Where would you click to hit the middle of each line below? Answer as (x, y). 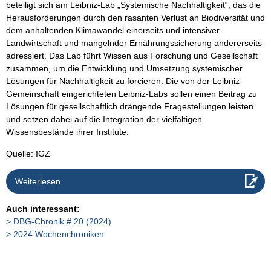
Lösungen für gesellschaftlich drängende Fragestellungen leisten (130, 106)
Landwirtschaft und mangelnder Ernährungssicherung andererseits (134, 43)
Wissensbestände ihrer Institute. (67, 132)
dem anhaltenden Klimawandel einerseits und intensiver (113, 30)
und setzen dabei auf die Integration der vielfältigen (104, 119)
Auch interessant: (43, 208)
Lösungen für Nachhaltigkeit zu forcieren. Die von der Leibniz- (124, 81)
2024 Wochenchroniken (59, 234)
